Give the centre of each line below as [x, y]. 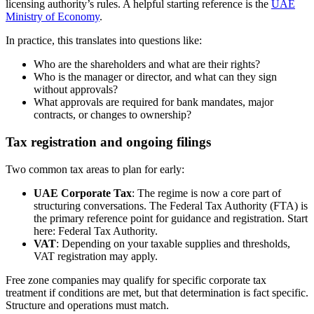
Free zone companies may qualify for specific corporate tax [136, 280]
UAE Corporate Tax [83, 193]
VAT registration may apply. [96, 256]
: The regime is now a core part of [206, 193]
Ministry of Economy [53, 17]
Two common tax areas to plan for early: [95, 169]
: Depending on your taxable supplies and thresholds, [173, 243]
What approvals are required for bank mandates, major [153, 102]
